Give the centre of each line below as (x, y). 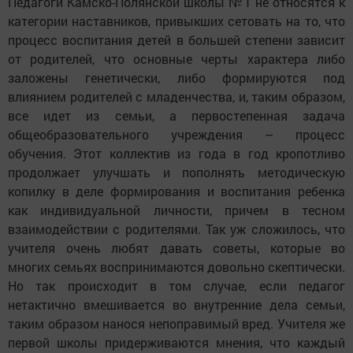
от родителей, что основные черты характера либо (176, 59)
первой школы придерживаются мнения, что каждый (176, 343)
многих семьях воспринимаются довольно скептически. (176, 267)
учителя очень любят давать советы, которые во (176, 248)
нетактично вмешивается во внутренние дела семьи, (176, 305)
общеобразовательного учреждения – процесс (176, 135)
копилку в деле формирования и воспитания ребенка (176, 191)
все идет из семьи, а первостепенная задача (176, 116)
